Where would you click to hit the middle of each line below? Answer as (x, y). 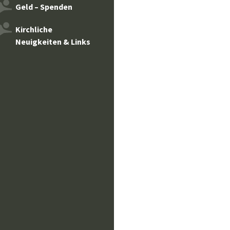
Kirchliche (34, 29)
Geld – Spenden (44, 7)
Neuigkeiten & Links (53, 42)
